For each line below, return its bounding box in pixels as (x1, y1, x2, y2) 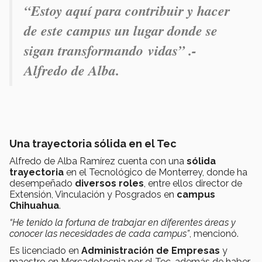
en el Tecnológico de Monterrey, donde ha (64, 166, 247, 178)
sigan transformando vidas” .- (24, 40, 196, 60)
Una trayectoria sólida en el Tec (9, 137, 177, 150)
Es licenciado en (9, 244, 81, 256)
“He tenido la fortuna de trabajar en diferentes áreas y (9, 216, 236, 228)
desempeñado (9, 177, 73, 189)
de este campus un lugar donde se (24, 20, 218, 40)
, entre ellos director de (144, 177, 242, 189)
